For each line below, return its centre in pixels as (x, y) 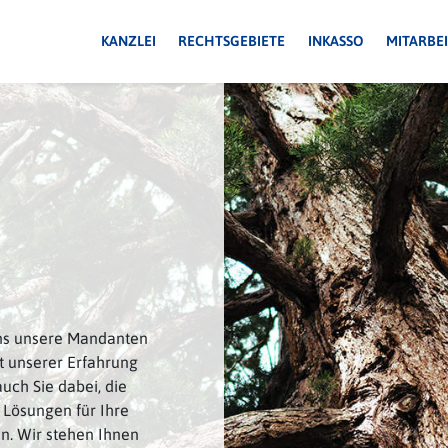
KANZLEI (128, 41)
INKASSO (335, 41)
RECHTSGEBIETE (232, 41)
